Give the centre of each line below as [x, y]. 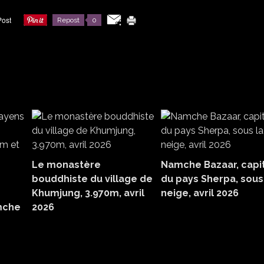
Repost [68, 20]
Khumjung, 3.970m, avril [88, 193]
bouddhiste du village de [92, 179]
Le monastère [66, 164]
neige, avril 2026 [200, 193]
